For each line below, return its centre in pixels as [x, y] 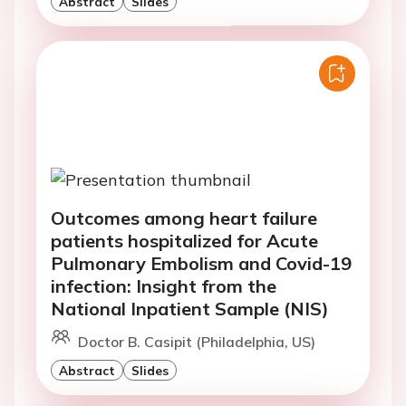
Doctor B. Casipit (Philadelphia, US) [197, 341]
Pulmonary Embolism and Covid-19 [201, 263]
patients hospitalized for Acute [184, 240]
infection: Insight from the [164, 285]
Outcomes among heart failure [184, 217]
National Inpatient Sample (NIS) [190, 308]
